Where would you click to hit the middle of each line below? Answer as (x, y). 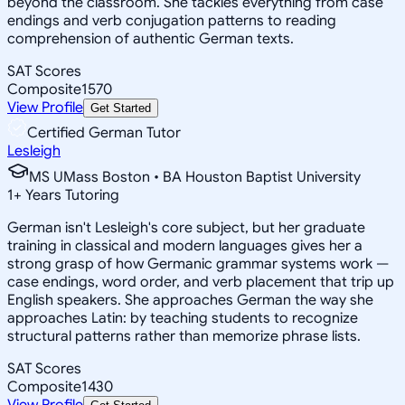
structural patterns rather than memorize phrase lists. (184, 336)
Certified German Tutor (104, 132)
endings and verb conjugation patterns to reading (172, 20)
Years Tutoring (71, 195)
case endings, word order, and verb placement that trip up (201, 282)
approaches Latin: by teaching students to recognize (183, 318)
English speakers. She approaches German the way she (190, 300)
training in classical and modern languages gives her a (185, 245)
